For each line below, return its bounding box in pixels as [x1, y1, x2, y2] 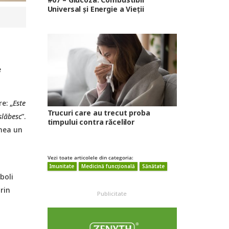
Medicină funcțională [81, 163, 135, 170]
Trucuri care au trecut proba [47, 108, 150, 118]
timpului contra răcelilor [47, 117, 134, 127]
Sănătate [142, 163, 165, 170]
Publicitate [97, 190, 127, 198]
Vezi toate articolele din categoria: [47, 154, 133, 162]
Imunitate [50, 163, 75, 170]
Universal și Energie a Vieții [47, 4, 144, 14]
